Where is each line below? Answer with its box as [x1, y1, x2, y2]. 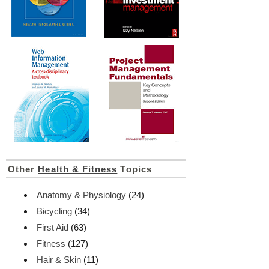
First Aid [37, 222, 69, 232]
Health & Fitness [38, 163, 118, 174]
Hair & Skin [37, 254, 82, 265]
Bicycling [37, 205, 73, 216]
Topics [117, 163, 152, 174]
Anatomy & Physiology [37, 189, 127, 200]
